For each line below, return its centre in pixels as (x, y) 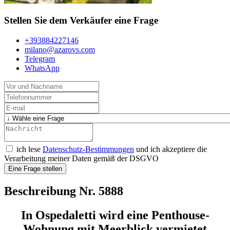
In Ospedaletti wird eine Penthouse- (115, 215)
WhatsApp (42, 68)
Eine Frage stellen (35, 169)
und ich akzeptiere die (170, 149)
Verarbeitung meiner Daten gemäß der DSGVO (81, 159)
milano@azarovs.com (60, 50)
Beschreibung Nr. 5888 (64, 191)
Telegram (40, 59)
